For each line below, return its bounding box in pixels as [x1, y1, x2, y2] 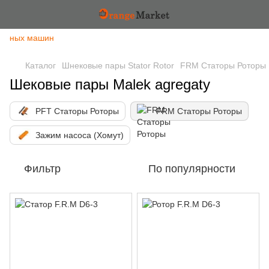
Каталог [25, 61, 56, 70]
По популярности [148, 163, 235, 175]
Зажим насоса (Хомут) [35, 130, 124, 140]
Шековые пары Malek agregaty [10, 76, 210, 92]
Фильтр [24, 163, 61, 175]
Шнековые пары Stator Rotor [62, 61, 174, 70]
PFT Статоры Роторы [35, 106, 119, 116]
